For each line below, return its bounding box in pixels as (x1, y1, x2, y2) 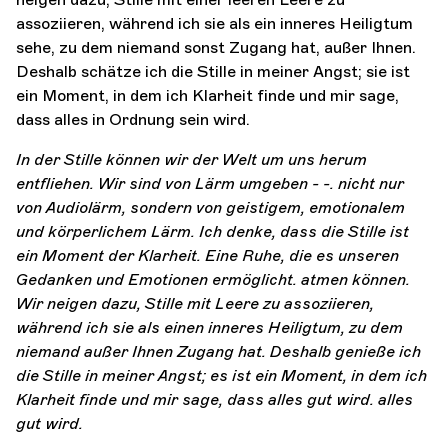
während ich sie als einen (16, 317, 208, 337)
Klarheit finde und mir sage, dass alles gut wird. (16, 389, 378, 409)
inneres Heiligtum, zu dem (208, 317, 403, 337)
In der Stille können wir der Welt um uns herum (16, 149, 367, 169)
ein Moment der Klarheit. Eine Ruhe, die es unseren (16, 245, 399, 265)
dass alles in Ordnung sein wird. (16, 109, 250, 129)
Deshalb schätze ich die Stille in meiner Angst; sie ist (16, 61, 410, 81)
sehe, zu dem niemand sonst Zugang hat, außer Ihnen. (16, 37, 416, 57)
